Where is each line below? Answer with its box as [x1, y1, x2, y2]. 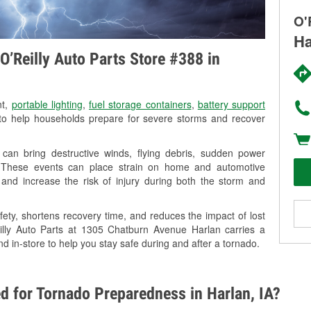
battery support [197, 97, 265, 112]
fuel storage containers [89, 97, 192, 112]
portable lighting [11, 97, 83, 112]
